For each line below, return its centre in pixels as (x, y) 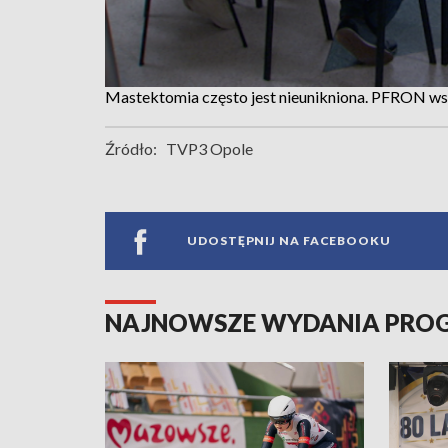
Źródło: (131, 148)
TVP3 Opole (209, 148)
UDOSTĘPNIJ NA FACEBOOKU (289, 241)
